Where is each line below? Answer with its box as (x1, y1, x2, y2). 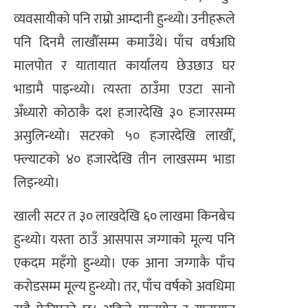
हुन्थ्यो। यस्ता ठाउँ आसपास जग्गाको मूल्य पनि (14, 228, 235, 252)
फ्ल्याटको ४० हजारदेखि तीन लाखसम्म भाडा (14, 148, 235, 172)
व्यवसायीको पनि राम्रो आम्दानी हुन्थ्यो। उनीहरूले (14, 8, 235, 32)
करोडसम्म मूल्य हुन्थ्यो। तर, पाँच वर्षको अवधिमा (14, 274, 235, 298)
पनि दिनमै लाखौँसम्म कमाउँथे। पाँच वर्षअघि (14, 31, 235, 55)
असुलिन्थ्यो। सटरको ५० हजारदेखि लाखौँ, (14, 124, 235, 148)
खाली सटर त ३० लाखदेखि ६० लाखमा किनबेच (14, 204, 235, 228)
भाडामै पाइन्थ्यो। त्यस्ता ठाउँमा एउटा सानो (14, 78, 235, 102)
